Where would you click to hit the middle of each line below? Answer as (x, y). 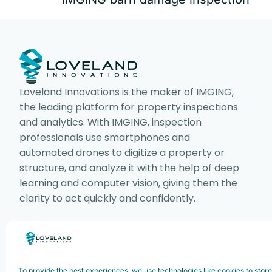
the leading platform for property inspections (129, 107)
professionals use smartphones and (105, 138)
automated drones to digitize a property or (122, 153)
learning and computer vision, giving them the (128, 183)
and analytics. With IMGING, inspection (110, 123)
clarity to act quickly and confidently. (107, 199)
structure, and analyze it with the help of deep (129, 168)
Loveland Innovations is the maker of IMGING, (127, 92)
